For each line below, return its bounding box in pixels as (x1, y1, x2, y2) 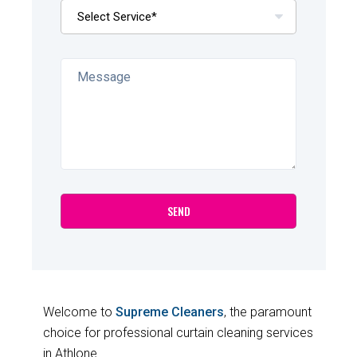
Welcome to (42, 304, 116, 320)
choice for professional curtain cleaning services (42, 324, 313, 340)
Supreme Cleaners (115, 304, 224, 320)
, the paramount (223, 304, 312, 320)
